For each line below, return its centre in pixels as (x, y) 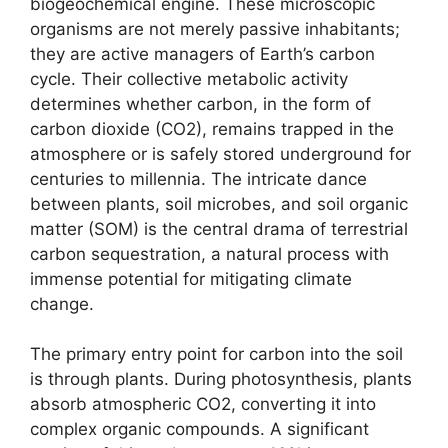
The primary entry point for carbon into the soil (216, 354)
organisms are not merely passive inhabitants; (215, 28)
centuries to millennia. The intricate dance (198, 178)
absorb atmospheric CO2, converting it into (203, 404)
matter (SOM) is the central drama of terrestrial (219, 228)
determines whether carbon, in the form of (200, 103)
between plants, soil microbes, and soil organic (219, 203)
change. (62, 303)
